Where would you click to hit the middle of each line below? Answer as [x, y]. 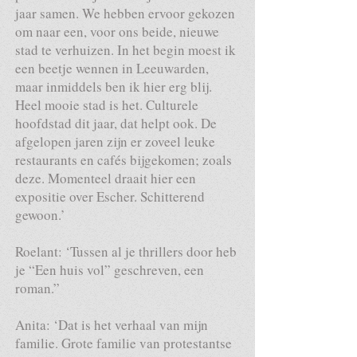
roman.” [37, 288]
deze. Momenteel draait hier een [106, 178]
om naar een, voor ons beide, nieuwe [117, 31]
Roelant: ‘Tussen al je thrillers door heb [126, 251]
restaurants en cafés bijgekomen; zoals [124, 160]
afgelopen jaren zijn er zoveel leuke [115, 141]
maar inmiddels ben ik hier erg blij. [114, 86]
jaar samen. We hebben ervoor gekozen [125, 13]
